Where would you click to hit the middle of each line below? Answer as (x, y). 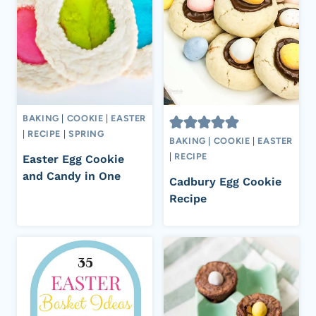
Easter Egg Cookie (73, 159)
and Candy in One (72, 176)
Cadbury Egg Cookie (225, 181)
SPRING (86, 134)
